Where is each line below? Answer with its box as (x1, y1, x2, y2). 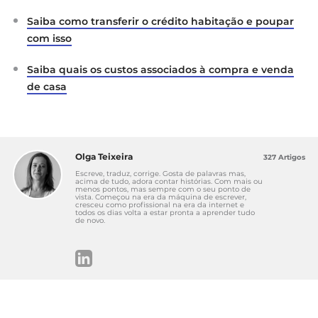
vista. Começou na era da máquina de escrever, (75, 192, 246, 202)
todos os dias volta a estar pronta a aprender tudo (75, 207, 255, 217)
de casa (27, 79, 67, 93)
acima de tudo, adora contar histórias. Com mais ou (75, 176, 263, 186)
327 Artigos (263, 152, 305, 162)
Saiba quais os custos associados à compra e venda (27, 62, 294, 76)
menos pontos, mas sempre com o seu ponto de (75, 184, 251, 194)
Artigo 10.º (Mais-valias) (59, 2, 179, 16)
